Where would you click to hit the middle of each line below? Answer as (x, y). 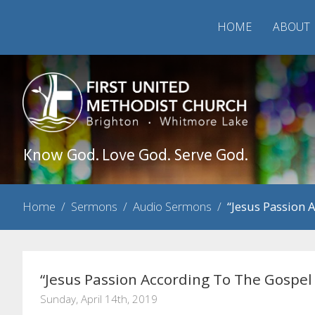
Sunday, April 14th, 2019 (99, 299)
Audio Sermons (172, 207)
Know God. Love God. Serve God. (135, 156)
